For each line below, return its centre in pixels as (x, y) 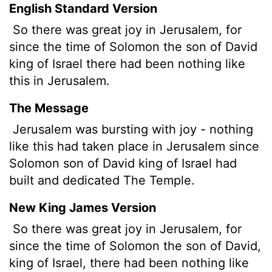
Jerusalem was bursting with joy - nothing (131, 129)
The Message (49, 108)
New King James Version (83, 207)
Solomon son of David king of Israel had (123, 163)
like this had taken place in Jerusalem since (134, 146)
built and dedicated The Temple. (102, 180)
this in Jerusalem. (59, 80)
